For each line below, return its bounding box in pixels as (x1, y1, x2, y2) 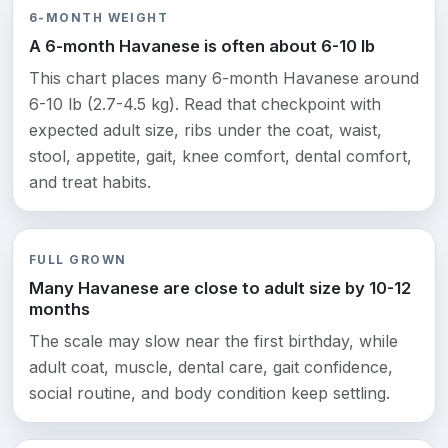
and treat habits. (29, 172, 151, 193)
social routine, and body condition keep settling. (29, 383, 390, 404)
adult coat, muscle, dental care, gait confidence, (29, 357, 393, 378)
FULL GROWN (29, 252, 127, 268)
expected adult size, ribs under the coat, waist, (29, 120, 382, 141)
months (29, 299, 90, 320)
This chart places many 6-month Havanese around (29, 68, 419, 89)
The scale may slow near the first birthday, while (29, 331, 398, 352)
